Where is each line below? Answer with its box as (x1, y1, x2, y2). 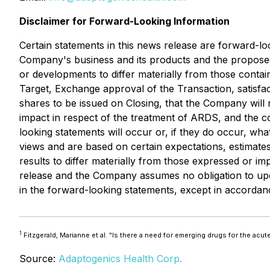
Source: (19, 253, 58, 265)
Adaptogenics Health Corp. (58, 253, 182, 265)
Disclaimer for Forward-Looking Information (19, 15, 230, 27)
